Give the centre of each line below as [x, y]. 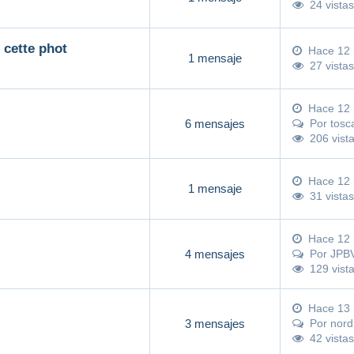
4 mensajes [215, 254]
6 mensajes [215, 123]
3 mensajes [215, 323]
